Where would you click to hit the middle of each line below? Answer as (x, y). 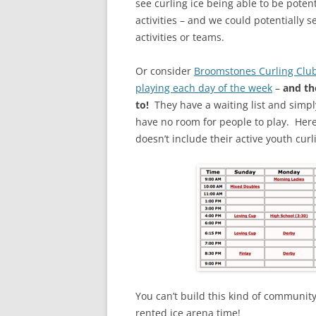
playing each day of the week (204, 88)
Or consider (165, 71)
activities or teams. (180, 37)
